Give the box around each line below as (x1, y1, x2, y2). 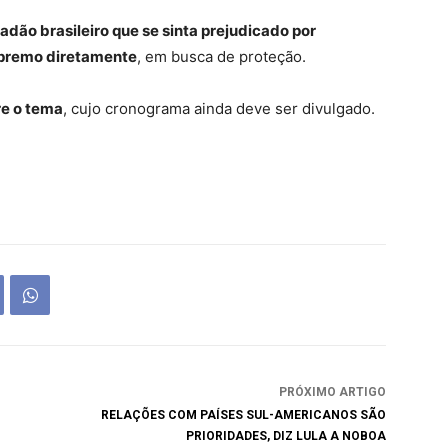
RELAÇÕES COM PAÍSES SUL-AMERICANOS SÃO (100, 408, 386, 422)
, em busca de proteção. (137, 47, 306, 66)
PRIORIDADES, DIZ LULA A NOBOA (185, 429, 386, 443)
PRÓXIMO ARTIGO (278, 385, 386, 399)
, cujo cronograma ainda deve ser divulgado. (63, 99, 375, 118)
